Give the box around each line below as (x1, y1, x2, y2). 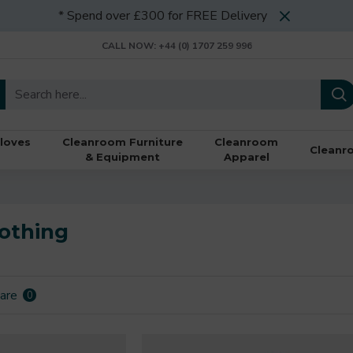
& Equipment (85, 150, 160, 163)
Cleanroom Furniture (62, 136, 183, 148)
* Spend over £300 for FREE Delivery (58, 7, 267, 24)
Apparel (223, 150, 269, 163)
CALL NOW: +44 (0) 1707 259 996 (101, 39, 252, 52)
